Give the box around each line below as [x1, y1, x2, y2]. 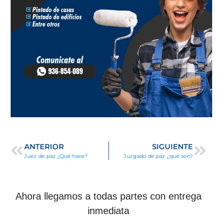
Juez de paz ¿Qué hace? [24, 152, 88, 159]
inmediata [88, 205, 129, 216]
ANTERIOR [24, 141, 64, 151]
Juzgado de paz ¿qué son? [124, 152, 193, 159]
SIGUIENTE [152, 141, 193, 151]
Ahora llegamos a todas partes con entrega [15, 190, 201, 201]
